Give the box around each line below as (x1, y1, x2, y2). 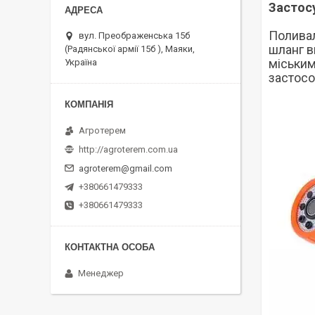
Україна (65, 57, 97, 68)
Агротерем (79, 125, 126, 136)
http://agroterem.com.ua (79, 144, 178, 155)
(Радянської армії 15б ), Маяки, (65, 44, 195, 55)
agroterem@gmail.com (79, 163, 172, 174)
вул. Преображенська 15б (79, 30, 190, 41)
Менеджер (78, 268, 124, 279)
